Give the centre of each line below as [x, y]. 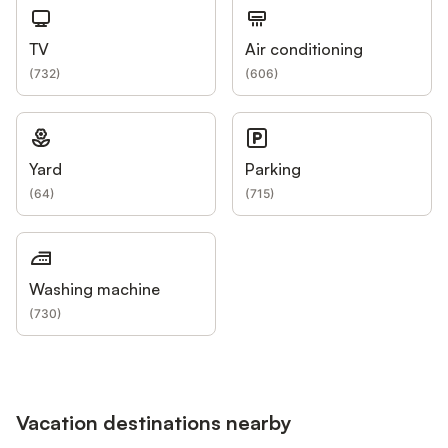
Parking [273, 169]
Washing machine [94, 289]
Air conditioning [304, 49]
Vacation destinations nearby [154, 422]
